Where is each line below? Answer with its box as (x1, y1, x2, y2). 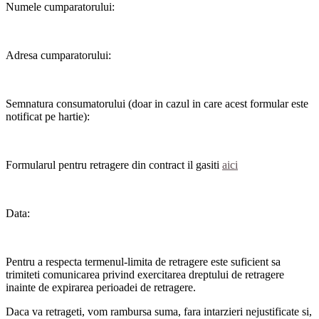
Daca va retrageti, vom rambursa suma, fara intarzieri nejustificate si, (6, 305, 312, 318)
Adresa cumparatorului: (6, 48, 111, 61)
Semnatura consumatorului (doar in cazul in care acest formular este (6, 97, 308, 110)
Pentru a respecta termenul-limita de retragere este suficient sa (6, 255, 281, 268)
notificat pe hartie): (6, 110, 90, 122)
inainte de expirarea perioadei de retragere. (6, 281, 196, 293)
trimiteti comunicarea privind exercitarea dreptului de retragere (6, 268, 284, 281)
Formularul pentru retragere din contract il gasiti (6, 158, 222, 171)
